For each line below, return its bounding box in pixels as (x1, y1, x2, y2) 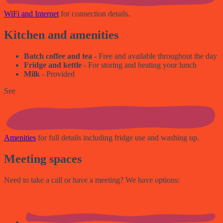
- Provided (40, 70, 75, 79)
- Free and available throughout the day (92, 52, 217, 61)
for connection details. (59, 9, 130, 18)
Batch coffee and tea (24, 52, 92, 61)
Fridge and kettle (24, 61, 82, 70)
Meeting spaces (4, 152, 82, 166)
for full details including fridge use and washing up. (36, 133, 199, 142)
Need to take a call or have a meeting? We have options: (4, 176, 180, 184)
